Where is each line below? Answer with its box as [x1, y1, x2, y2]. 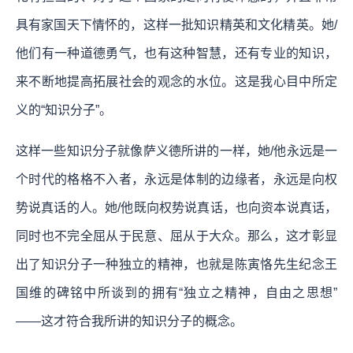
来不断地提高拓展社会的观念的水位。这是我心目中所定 [16, 74, 337, 88]
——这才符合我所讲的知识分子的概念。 [16, 314, 243, 328]
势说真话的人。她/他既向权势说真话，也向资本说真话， [16, 200, 337, 214]
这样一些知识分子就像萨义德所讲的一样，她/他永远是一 [16, 143, 337, 158]
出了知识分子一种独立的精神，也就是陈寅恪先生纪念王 [16, 257, 337, 271]
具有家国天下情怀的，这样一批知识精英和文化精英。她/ [16, 17, 337, 32]
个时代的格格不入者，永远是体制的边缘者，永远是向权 [16, 172, 337, 186]
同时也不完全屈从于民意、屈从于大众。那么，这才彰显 [16, 229, 337, 243]
